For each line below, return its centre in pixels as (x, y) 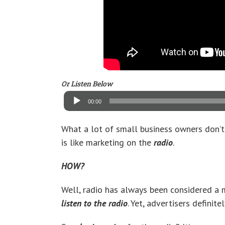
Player (72, 102)
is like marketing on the (107, 142)
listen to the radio (94, 203)
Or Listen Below (87, 83)
